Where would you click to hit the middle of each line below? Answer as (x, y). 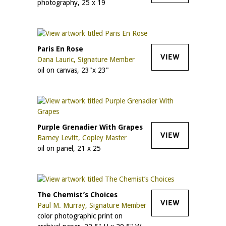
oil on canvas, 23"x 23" (73, 70)
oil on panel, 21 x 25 (69, 148)
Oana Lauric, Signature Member (86, 59)
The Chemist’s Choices (77, 194)
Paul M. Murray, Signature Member (92, 205)
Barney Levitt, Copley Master (82, 137)
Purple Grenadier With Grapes (90, 127)
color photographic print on (80, 216)
